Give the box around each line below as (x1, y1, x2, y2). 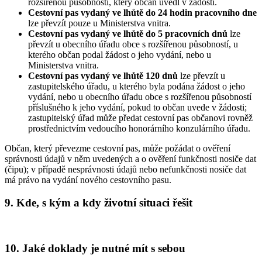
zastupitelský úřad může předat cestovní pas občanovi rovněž (28, 113, 253, 123)
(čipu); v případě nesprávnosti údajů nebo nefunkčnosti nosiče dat (5, 164, 246, 175)
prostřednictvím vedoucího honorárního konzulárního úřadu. (28, 123, 250, 134)
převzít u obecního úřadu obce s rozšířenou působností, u (28, 39, 238, 50)
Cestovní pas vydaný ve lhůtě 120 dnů (28, 71, 178, 81)
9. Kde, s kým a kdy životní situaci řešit (5, 196, 192, 209)
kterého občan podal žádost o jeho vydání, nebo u (28, 50, 211, 60)
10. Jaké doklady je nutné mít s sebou (5, 242, 185, 254)
